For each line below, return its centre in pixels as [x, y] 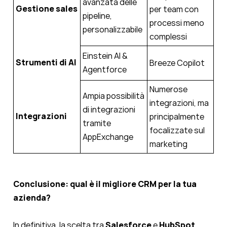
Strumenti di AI [46, 63]
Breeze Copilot [177, 63]
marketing [168, 144]
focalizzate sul [177, 130]
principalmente [177, 117]
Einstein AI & [105, 56]
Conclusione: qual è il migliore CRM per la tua [105, 184]
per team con [174, 9]
